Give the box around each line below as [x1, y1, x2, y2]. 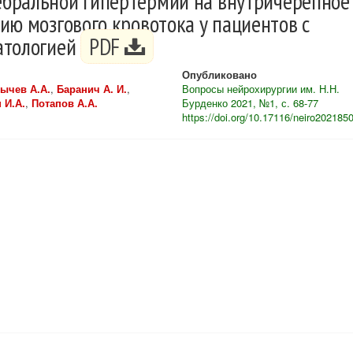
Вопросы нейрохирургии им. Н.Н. [181, 81, 340, 96]
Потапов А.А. [32, 95, 98, 110]
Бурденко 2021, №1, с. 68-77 [181, 95, 318, 110]
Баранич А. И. [57, 81, 127, 96]
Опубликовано [181, 67, 257, 82]
